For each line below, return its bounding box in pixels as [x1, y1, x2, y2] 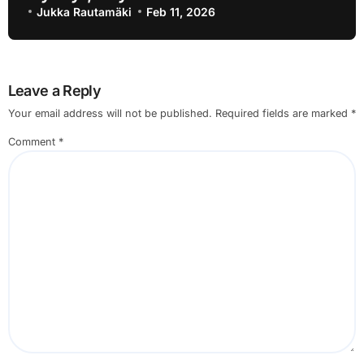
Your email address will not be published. [7, 107, 212, 120]
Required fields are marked [214, 107, 351, 120]
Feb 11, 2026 [146, 4, 216, 19]
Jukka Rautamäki [36, 4, 132, 19]
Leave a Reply [7, 81, 102, 99]
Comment [7, 136, 58, 149]
